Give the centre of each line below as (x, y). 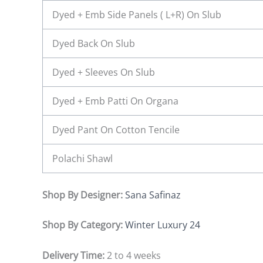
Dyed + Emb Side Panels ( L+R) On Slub (137, 14)
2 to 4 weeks (134, 255)
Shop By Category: (84, 225)
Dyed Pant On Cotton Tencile (116, 129)
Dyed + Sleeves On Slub (104, 72)
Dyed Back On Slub (94, 43)
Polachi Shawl (82, 158)
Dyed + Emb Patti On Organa (115, 101)
